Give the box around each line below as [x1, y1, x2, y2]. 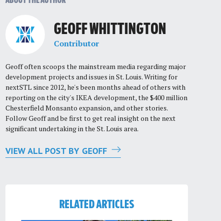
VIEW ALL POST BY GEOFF [5, 145, 110, 156]
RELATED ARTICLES [59, 199, 134, 211]
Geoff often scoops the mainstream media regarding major [5, 61, 186, 71]
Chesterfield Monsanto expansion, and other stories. [5, 103, 168, 112]
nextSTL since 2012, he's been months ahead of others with [5, 82, 185, 92]
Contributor [53, 38, 99, 49]
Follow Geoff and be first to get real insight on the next [5, 113, 176, 123]
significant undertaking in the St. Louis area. [5, 123, 139, 133]
